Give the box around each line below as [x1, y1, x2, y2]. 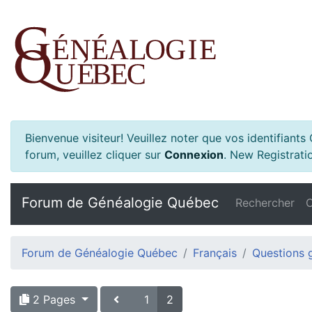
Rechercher [235, 196, 295, 210]
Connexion [164, 148, 224, 162]
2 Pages [29, 292, 79, 306]
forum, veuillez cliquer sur [25, 148, 161, 162]
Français [193, 246, 237, 260]
